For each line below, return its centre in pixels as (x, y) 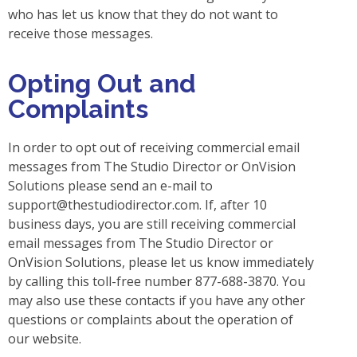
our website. (45, 338)
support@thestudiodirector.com (104, 204)
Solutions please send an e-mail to (110, 185)
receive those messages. (80, 34)
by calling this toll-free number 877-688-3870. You (157, 281)
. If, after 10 (233, 204)
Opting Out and (102, 83)
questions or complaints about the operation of (151, 319)
